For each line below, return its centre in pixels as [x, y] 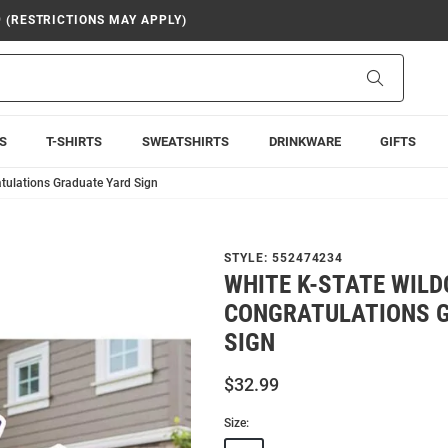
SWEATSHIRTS [185, 141]
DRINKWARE [304, 141]
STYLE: [248, 258]
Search [403, 77]
